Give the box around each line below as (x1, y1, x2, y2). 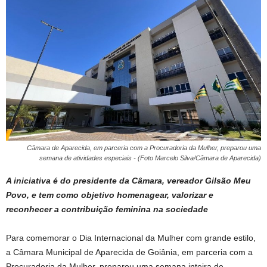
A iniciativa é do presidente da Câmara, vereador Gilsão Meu (6, 175, 251, 185)
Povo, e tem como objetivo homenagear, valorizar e (6, 190, 213, 200)
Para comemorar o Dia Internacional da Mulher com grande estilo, (6, 232, 256, 243)
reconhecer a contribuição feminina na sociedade (6, 204, 208, 214)
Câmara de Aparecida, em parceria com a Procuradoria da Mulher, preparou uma (27, 144, 261, 151)
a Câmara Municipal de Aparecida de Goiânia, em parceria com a (6, 247, 253, 257)
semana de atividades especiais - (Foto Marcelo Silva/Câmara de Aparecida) (39, 154, 261, 162)
